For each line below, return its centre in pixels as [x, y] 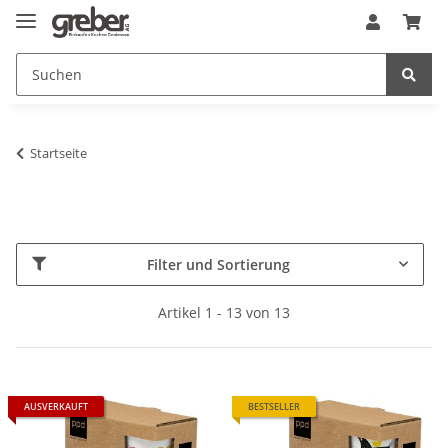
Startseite [58, 152]
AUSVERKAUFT [56, 406]
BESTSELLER [274, 406]
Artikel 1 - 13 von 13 [224, 312]
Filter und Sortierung [218, 264]
